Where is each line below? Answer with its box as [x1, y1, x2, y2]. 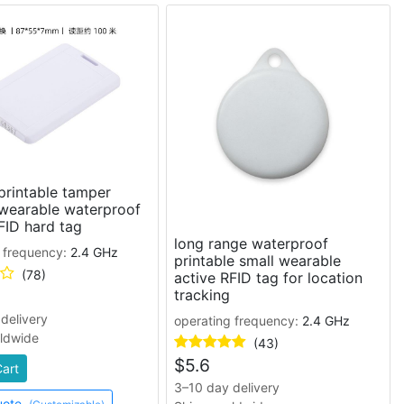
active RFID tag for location [173, 268, 363, 287]
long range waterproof [173, 234, 328, 252]
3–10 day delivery [173, 379, 280, 395]
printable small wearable [173, 251, 341, 270]
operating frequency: [173, 312, 302, 328]
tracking [173, 285, 230, 304]
